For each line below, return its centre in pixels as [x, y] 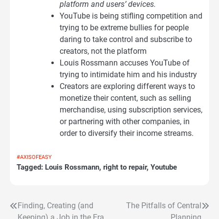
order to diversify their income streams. [127, 133]
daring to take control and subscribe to [126, 39]
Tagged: [31, 167]
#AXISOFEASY [34, 157]
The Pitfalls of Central [164, 205]
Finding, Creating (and [55, 205]
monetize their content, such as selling [125, 98]
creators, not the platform [103, 51]
